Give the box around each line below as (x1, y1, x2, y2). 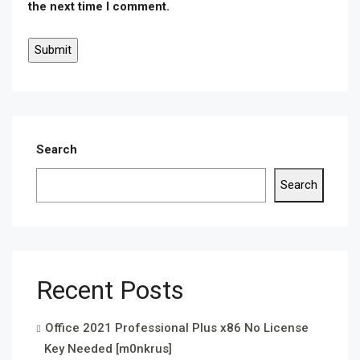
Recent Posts (36, 275, 184, 305)
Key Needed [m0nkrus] (44, 342, 172, 356)
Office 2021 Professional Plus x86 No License (45, 321, 309, 335)
